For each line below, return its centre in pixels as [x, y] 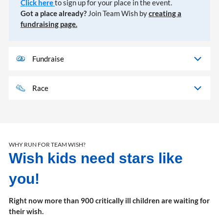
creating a [165, 13]
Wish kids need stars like [96, 158]
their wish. [26, 211]
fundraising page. [49, 24]
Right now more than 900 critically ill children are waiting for [109, 201]
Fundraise [48, 59]
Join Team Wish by [118, 13]
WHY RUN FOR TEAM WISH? [47, 145]
